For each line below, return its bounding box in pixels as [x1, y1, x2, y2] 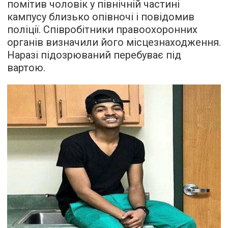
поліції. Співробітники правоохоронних [7, 23, 197, 36]
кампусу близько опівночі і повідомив [7, 11, 194, 23]
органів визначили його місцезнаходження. [7, 36, 221, 49]
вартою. [7, 62, 45, 74]
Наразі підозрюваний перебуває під [7, 49, 181, 62]
